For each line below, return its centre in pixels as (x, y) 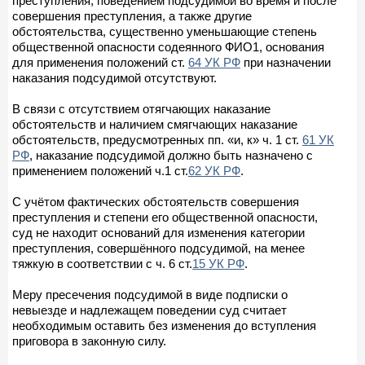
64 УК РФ (214, 62)
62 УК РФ (214, 170)
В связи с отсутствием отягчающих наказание (141, 108)
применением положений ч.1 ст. (100, 170)
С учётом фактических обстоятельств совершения (156, 201)
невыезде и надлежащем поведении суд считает (150, 310)
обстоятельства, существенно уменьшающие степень (165, 31)
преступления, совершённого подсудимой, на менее (158, 248)
